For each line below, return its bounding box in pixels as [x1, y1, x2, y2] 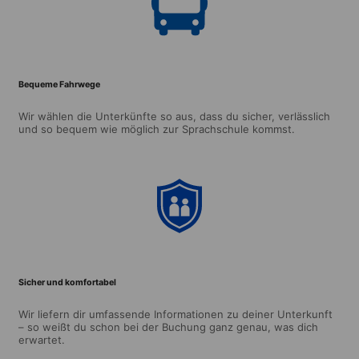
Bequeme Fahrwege [18, 79, 100, 90]
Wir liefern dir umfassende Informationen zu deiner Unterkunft [18, 307, 333, 321]
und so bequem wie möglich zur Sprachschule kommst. [18, 122, 295, 135]
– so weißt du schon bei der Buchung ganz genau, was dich [18, 320, 318, 333]
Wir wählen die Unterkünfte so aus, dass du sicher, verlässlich [18, 109, 330, 123]
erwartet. [18, 333, 65, 346]
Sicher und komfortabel [18, 276, 116, 288]
